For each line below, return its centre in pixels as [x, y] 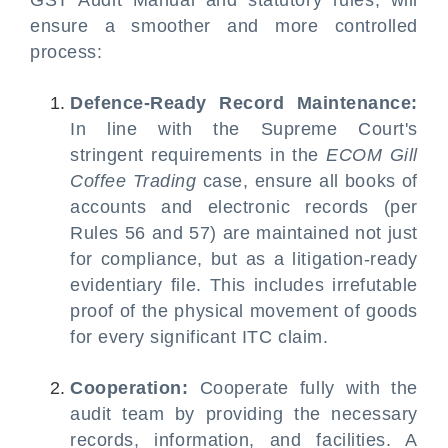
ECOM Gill [372, 155]
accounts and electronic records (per [244, 207]
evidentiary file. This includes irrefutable [244, 285]
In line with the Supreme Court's [244, 129]
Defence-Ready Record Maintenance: [244, 103]
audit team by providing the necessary [244, 414]
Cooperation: [129, 388]
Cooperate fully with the [303, 388]
